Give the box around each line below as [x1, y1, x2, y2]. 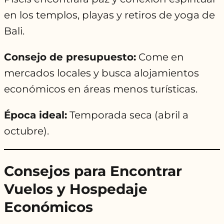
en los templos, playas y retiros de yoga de [4, 9, 215, 21]
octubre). [4, 125, 49, 137]
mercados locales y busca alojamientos [4, 67, 199, 79]
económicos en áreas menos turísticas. [4, 83, 197, 95]
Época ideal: [4, 109, 67, 121]
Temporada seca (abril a [67, 109, 188, 121]
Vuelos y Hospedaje [4, 180, 147, 197]
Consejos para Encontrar [4, 162, 182, 179]
